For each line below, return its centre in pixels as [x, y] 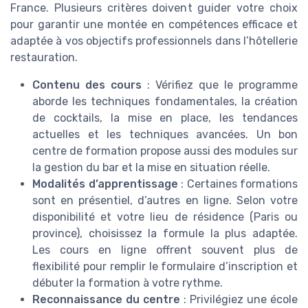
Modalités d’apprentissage [105, 184]
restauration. [44, 58]
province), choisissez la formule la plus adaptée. [165, 234]
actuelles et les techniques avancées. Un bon [165, 135]
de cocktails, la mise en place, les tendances [165, 118]
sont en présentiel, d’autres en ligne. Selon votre [165, 201]
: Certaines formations [238, 184]
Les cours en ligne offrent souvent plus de [165, 250]
